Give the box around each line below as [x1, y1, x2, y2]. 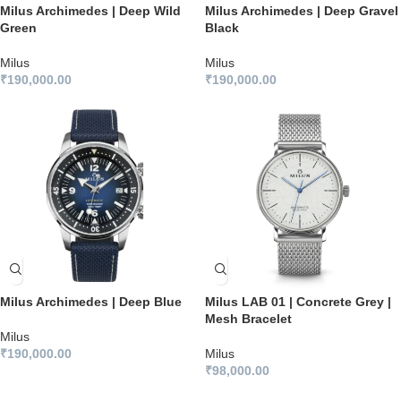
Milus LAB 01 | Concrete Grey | [205, 294, 391, 309]
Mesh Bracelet [205, 311, 292, 326]
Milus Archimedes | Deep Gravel [205, 4, 398, 18]
